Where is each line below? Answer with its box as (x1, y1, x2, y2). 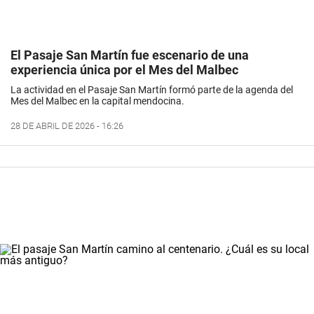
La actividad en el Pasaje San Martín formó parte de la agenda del (11, 83, 293, 95)
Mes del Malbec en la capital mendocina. (11, 95, 184, 107)
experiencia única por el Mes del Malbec (11, 62, 238, 77)
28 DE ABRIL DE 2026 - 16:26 (11, 120, 123, 131)
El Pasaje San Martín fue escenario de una (11, 47, 249, 62)
